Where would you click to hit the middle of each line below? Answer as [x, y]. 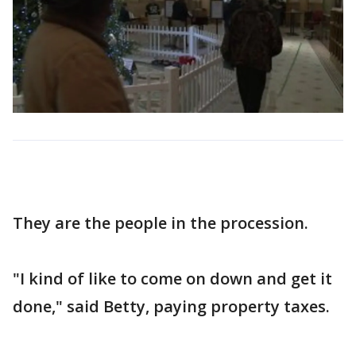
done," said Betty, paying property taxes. [171, 306]
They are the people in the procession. [161, 222]
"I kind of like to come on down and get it [172, 278]
